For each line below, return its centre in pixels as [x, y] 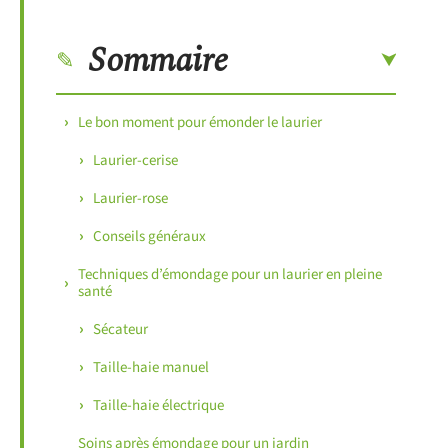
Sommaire [158, 60]
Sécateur [120, 329]
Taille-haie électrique [158, 405]
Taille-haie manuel [151, 367]
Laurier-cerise [135, 160]
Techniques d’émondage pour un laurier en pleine [230, 274]
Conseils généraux [149, 236]
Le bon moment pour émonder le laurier [200, 122]
